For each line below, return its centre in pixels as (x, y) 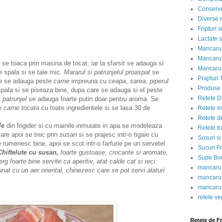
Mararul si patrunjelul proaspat (107, 72)
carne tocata (21, 108)
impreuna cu (89, 81)
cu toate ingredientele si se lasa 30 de (95, 108)
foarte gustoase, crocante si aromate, (114, 153)
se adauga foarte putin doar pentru (78, 99)
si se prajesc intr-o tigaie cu (117, 135)
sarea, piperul (149, 81)
